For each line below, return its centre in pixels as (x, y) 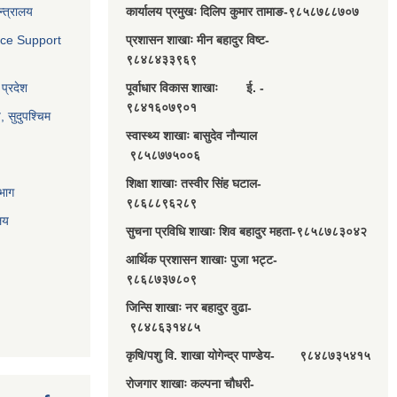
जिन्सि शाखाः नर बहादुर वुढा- (212, 308)
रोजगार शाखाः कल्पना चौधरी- (210, 384)
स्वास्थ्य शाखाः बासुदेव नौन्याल (211, 136)
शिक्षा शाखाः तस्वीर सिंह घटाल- (213, 184)
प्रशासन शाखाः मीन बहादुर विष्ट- (214, 40)
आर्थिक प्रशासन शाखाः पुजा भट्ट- (218, 260)
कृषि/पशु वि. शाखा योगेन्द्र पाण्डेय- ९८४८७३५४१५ (248, 356)
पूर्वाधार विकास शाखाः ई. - (214, 88)
